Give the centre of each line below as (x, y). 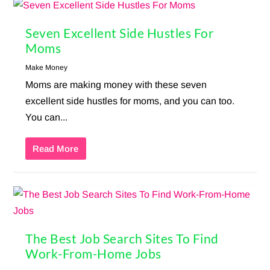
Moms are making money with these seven (116, 85)
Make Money (47, 68)
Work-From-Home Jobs (93, 254)
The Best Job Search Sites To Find (122, 239)
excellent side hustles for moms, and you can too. (130, 101)
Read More (56, 149)
